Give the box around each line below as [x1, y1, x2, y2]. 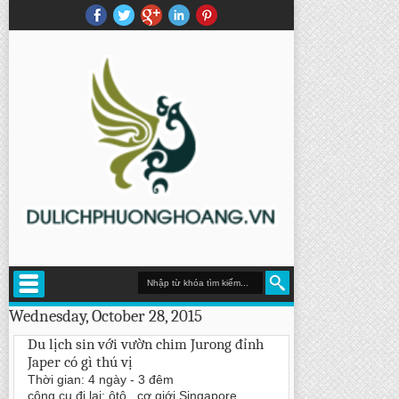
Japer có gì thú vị [28, 354, 133, 370]
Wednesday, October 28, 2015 [9, 306, 202, 326]
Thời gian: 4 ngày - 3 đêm [28, 372, 174, 387]
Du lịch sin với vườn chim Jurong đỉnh [28, 336, 264, 353]
